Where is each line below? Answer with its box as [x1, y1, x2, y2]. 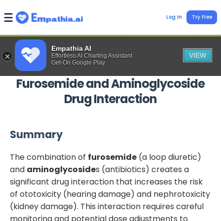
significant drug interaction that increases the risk [10, 176, 203, 188]
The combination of [10, 151, 88, 163]
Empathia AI [51, 44, 91, 52]
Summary [10, 127, 63, 142]
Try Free [191, 13, 212, 21]
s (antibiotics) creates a [96, 164, 189, 176]
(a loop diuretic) [137, 151, 201, 163]
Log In [166, 13, 183, 21]
